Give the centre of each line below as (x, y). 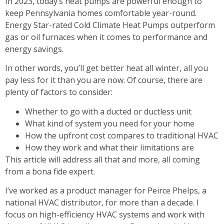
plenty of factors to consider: (59, 92)
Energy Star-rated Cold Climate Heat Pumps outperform (110, 25)
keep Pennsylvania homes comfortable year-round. (101, 13)
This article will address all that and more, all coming (102, 159)
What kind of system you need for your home (110, 123)
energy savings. (34, 49)
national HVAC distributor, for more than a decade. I (102, 203)
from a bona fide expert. (50, 171)
